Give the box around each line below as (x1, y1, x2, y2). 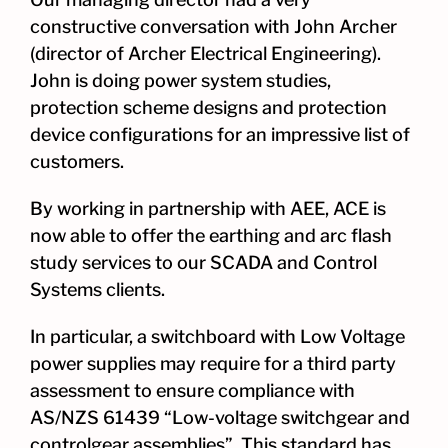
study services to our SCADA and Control (30, 252, 377, 274)
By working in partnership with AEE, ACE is (30, 198, 386, 220)
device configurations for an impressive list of (30, 124, 410, 146)
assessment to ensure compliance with (30, 380, 355, 402)
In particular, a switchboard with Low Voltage (30, 326, 405, 348)
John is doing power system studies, (30, 70, 331, 92)
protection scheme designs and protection (30, 97, 387, 119)
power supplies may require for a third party (30, 353, 396, 375)
